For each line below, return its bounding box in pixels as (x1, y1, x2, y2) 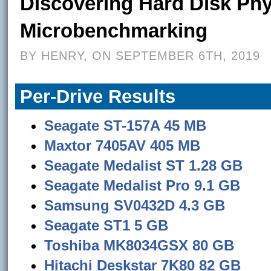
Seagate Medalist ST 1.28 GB (44, 157, 243, 174)
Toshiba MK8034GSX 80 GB (44, 237, 235, 253)
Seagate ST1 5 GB (44, 217, 169, 233)
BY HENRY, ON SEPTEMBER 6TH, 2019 (20, 49, 261, 62)
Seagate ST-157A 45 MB (44, 117, 207, 134)
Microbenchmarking (20, 19, 208, 42)
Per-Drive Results (20, 86, 176, 107)
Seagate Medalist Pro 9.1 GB (44, 177, 241, 194)
